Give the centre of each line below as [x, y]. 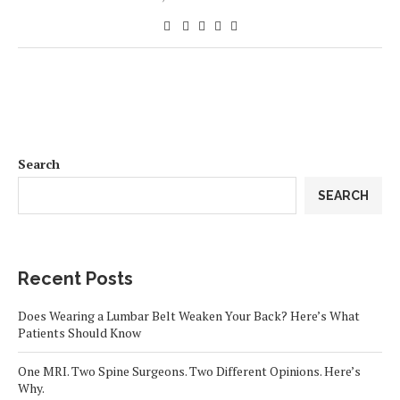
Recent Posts [75, 279]
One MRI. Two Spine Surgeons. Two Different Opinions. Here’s [189, 371]
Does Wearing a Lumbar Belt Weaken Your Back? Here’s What [189, 316]
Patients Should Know [79, 333]
